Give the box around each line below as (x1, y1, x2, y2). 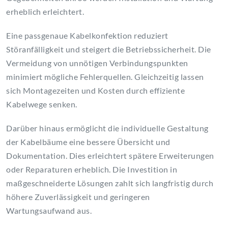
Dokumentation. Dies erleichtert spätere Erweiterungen (6, 151, 214, 161)
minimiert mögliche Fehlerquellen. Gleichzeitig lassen (6, 72, 204, 82)
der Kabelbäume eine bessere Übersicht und (6, 137, 170, 147)
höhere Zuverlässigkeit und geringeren (6, 192, 150, 202)
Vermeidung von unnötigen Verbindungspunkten (6, 58, 188, 68)
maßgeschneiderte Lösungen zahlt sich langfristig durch (6, 178, 213, 188)
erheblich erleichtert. (6, 7, 84, 17)
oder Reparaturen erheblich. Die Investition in (6, 164, 177, 175)
